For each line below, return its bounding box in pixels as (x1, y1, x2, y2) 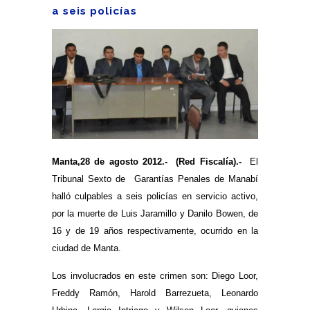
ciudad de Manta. (52, 242, 124, 253)
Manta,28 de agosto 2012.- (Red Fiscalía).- (52, 156, 241, 167)
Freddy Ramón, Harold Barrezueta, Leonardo (52, 287, 258, 298)
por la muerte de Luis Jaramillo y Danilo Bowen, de (52, 208, 258, 219)
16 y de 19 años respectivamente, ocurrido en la (52, 225, 258, 236)
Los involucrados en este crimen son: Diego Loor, (52, 270, 258, 281)
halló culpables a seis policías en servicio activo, (52, 190, 258, 201)
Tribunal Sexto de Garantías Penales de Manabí (52, 173, 258, 184)
